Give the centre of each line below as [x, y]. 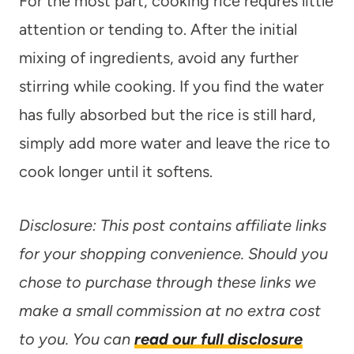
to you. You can [77, 339]
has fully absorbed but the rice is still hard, [168, 114]
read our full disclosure [218, 339]
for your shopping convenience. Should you [173, 253]
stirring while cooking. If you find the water [171, 86]
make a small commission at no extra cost [170, 310]
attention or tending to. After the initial [158, 29]
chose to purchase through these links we [168, 282]
